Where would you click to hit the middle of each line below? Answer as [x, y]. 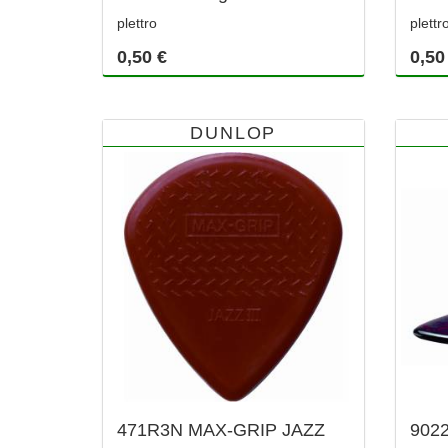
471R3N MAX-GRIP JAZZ [221, 430]
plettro [137, 22]
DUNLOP [233, 132]
